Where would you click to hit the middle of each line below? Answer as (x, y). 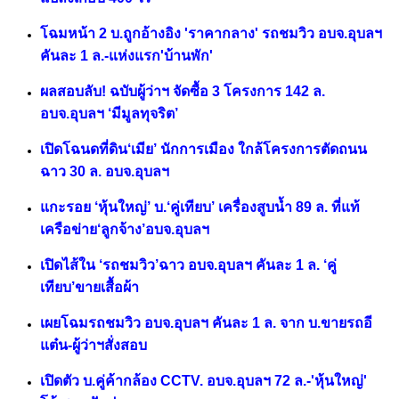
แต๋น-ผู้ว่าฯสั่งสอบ (94, 346)
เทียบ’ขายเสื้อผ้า (90, 288)
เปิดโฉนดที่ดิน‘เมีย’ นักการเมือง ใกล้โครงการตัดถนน (204, 150)
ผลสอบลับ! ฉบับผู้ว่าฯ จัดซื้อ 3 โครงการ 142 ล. (183, 92)
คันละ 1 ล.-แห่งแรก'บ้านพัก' (126, 56)
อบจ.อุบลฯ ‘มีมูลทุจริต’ (109, 114)
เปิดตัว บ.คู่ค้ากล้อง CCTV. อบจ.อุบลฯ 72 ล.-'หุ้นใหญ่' (204, 381)
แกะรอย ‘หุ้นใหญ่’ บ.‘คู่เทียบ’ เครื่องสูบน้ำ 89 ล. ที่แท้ (200, 208)
